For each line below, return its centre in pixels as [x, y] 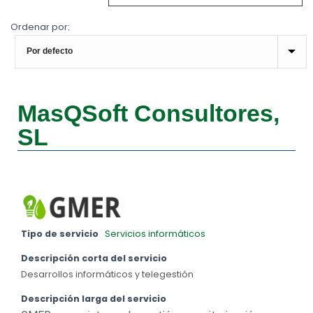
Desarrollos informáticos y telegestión [107, 275]
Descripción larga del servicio [94, 299]
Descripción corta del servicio [94, 259]
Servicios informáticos [155, 234]
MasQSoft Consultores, [148, 114]
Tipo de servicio [60, 234]
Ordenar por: [40, 27]
